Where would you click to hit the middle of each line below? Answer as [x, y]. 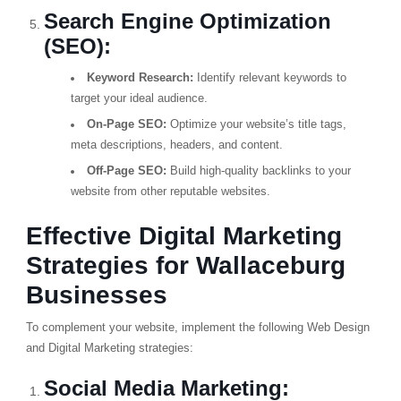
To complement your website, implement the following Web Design [197, 327]
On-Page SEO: [126, 124]
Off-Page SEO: [126, 171]
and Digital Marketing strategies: [109, 348]
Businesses [96, 295]
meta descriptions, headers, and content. [176, 145]
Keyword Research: [140, 78]
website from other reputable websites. [170, 192]
